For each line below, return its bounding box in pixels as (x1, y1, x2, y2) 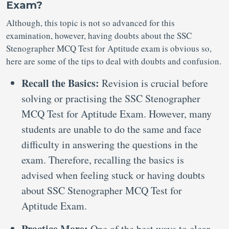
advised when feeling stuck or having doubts (21, 168, 205, 182)
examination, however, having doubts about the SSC (6, 30, 192, 41)
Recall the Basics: (21, 76, 102, 90)
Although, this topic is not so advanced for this (6, 17, 175, 29)
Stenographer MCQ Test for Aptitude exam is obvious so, (6, 42, 212, 54)
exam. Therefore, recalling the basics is (21, 153, 184, 167)
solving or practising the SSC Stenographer (21, 91, 200, 105)
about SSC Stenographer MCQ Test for (21, 184, 182, 197)
